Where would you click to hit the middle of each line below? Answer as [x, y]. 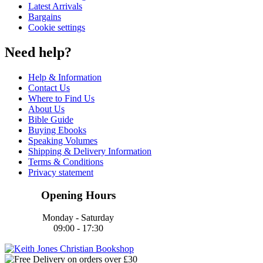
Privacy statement [61, 172]
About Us [46, 109]
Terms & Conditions [66, 161]
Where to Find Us [61, 98]
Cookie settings [57, 28]
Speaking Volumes [63, 140]
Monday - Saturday [78, 218]
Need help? [38, 53]
